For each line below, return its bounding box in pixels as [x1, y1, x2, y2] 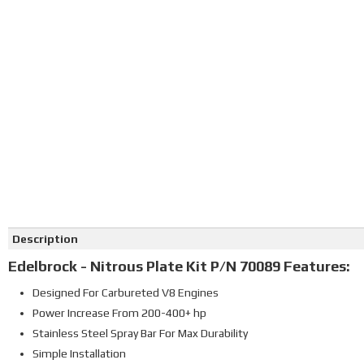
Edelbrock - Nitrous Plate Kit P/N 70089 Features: [8, 258, 350, 275]
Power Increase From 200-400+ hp [32, 306, 206, 319]
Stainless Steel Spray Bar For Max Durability [32, 327, 248, 340]
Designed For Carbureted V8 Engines [32, 286, 219, 299]
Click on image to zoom [24, 144, 128, 155]
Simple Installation [32, 347, 126, 360]
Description [12, 232, 78, 245]
